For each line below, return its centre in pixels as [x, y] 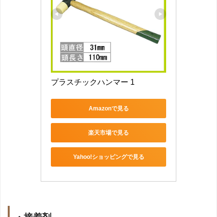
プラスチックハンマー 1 [93, 82]
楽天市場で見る [108, 132]
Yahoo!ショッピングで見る [108, 157]
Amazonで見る [108, 108]
